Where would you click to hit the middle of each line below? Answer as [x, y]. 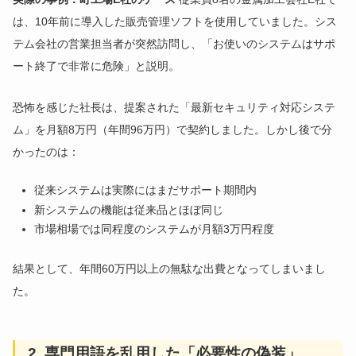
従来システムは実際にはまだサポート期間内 [145, 190]
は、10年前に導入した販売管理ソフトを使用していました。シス [175, 22]
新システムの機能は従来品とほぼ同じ [129, 209]
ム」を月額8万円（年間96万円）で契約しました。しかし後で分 [173, 130]
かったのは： [46, 152]
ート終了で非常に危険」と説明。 [97, 66]
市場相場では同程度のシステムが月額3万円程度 [154, 229]
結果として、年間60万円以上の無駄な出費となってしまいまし [170, 268]
